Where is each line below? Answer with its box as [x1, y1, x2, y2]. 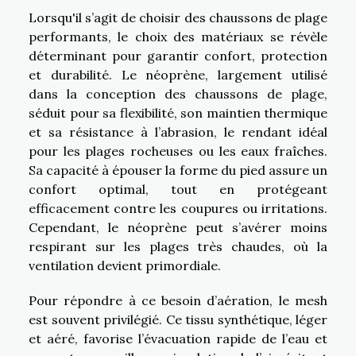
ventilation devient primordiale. [29, 257, 221, 273]
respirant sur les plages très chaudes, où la [29, 238, 327, 254]
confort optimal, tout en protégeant [29, 180, 327, 197]
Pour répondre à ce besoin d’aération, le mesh [29, 292, 327, 308]
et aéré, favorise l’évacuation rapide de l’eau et [29, 330, 327, 346]
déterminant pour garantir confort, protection [29, 47, 327, 64]
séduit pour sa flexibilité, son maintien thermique [29, 104, 327, 121]
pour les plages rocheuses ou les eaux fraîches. [29, 142, 327, 159]
